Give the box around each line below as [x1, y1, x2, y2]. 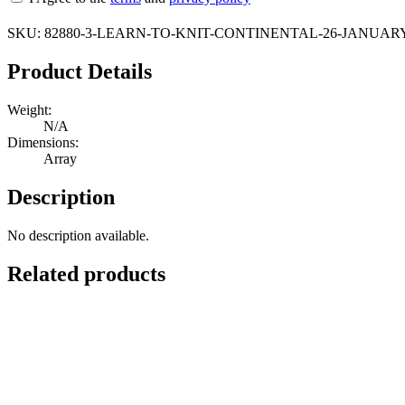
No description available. [7, 227, 149, 243]
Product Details [7, 60, 152, 84]
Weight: [7, 102, 52, 118]
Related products [7, 261, 165, 286]
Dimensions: [7, 135, 79, 151]
